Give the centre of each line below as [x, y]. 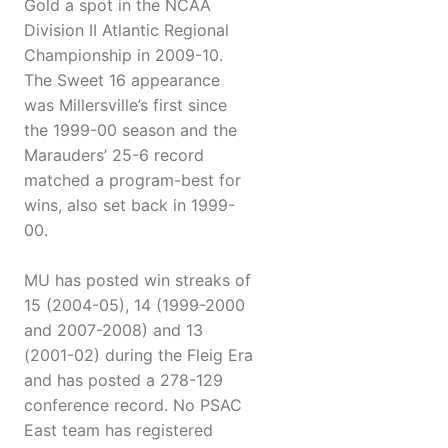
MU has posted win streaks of [137, 280]
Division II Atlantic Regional [126, 30]
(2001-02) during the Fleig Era [138, 355]
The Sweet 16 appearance [122, 80]
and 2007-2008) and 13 [113, 330]
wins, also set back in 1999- [129, 205]
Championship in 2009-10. [123, 55]
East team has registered [118, 430]
